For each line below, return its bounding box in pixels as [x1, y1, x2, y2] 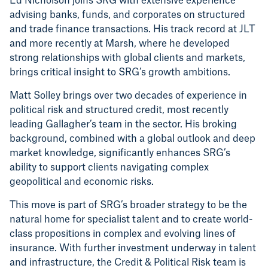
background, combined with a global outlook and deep [10, 134, 255, 144]
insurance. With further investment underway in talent [10, 243, 256, 254]
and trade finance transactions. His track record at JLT [10, 25, 255, 35]
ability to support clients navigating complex [10, 163, 209, 173]
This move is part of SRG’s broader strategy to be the [10, 200, 247, 211]
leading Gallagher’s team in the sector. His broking [10, 120, 237, 130]
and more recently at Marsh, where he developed [10, 39, 230, 49]
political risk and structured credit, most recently [10, 105, 229, 115]
